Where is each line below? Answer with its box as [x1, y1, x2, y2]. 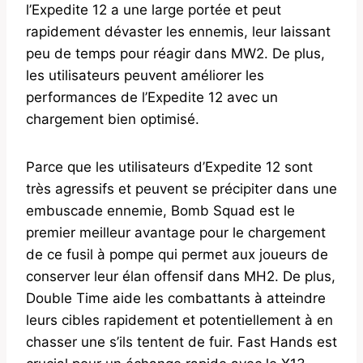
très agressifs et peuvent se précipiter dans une [26, 181, 337, 198]
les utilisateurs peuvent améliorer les [26, 67, 264, 84]
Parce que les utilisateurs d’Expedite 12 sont [26, 159, 313, 176]
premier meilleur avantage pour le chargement [26, 224, 326, 241]
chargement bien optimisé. [26, 111, 199, 128]
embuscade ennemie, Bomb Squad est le [26, 203, 295, 220]
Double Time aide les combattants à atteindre [26, 290, 326, 307]
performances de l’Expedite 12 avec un [26, 89, 278, 106]
